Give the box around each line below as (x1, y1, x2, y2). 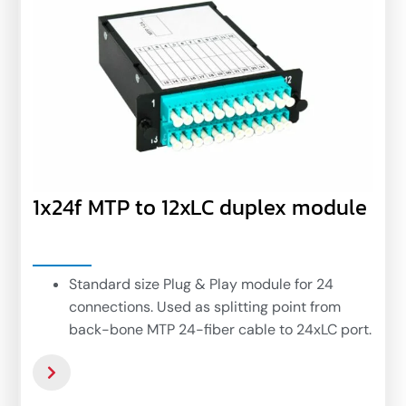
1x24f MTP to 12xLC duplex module (33, 190, 367, 223)
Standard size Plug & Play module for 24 (69, 274, 333, 294)
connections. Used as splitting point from (69, 296, 341, 316)
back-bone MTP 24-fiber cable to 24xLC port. (69, 319, 372, 339)
